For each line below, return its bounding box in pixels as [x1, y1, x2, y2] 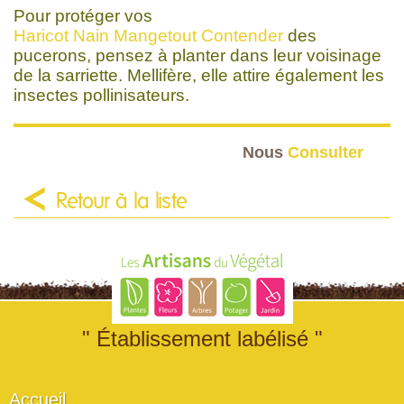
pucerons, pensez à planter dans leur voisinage [14, 45, 381, 65]
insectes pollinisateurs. [14, 85, 189, 105]
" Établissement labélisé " [81, 326, 323, 351]
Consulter [288, 142, 363, 161]
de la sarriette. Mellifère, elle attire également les [14, 65, 384, 85]
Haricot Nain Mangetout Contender [14, 25, 283, 45]
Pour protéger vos [14, 5, 157, 25]
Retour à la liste [56, 190, 188, 213]
